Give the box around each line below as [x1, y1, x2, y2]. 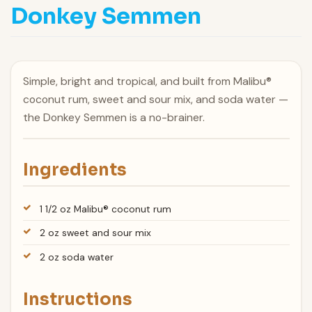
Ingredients [22, 159, 127, 181]
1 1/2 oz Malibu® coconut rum [40, 202, 172, 215]
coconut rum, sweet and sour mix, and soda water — [22, 92, 288, 107]
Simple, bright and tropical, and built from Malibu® [22, 74, 272, 89]
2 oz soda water [40, 251, 114, 264]
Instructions [22, 288, 132, 310]
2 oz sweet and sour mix [40, 226, 152, 240]
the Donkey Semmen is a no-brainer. [22, 110, 205, 125]
